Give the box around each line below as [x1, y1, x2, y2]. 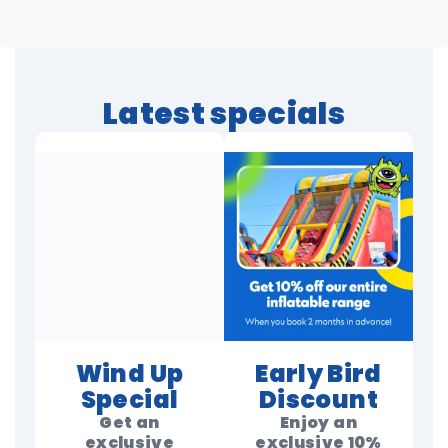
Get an [99, 411, 160, 434]
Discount [259, 383, 378, 416]
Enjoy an [280, 411, 357, 434]
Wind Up [75, 357, 184, 390]
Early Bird [255, 357, 382, 390]
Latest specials [102, 93, 346, 135]
